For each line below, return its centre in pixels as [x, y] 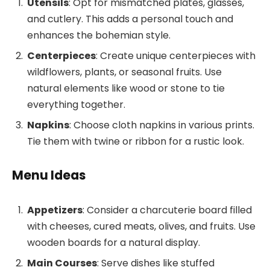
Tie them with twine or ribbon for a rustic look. [136, 141]
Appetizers [55, 210]
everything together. [76, 104]
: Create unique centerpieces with [176, 55]
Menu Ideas [49, 175]
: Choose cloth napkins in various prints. [162, 125]
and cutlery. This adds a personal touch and [130, 19]
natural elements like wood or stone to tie [126, 88]
